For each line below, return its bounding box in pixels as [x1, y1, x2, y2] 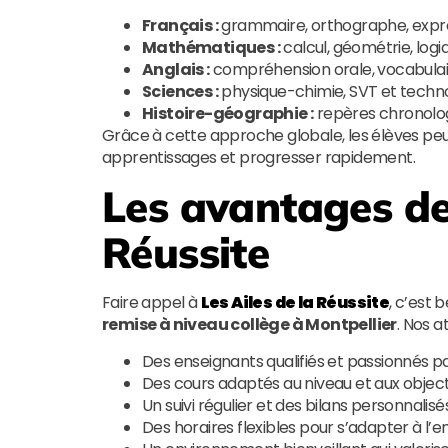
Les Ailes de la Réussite [200, 291, 390, 314]
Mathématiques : [142, 36, 280, 59]
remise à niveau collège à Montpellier [102, 313, 397, 336]
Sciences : [142, 80, 218, 103]
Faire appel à [102, 291, 201, 314]
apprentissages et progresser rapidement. [102, 146, 415, 169]
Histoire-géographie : [142, 102, 314, 125]
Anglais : [142, 58, 210, 81]
